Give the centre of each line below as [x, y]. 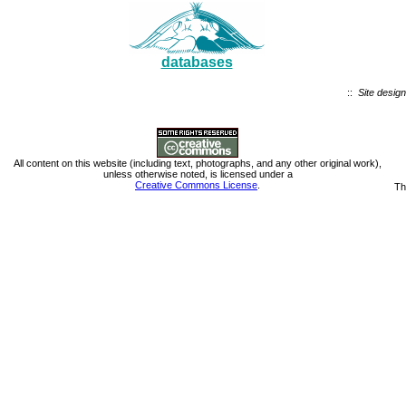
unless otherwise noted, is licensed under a [198, 174]
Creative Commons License [196, 185]
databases [197, 63]
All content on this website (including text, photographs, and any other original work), [198, 164]
